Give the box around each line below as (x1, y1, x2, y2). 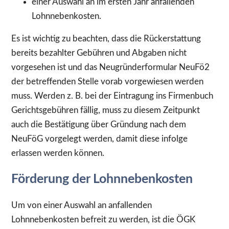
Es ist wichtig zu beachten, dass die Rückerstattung (11, 34, 201, 43)
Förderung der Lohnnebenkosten (11, 173, 193, 186)
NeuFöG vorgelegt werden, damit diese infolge (11, 134, 188, 144)
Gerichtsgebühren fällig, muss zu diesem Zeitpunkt (11, 106, 200, 115)
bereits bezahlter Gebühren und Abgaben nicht (11, 49, 187, 58)
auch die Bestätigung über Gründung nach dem (11, 120, 186, 129)
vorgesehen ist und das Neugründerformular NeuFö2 (11, 63, 210, 72)
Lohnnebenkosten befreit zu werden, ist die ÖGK (11, 215, 195, 224)
